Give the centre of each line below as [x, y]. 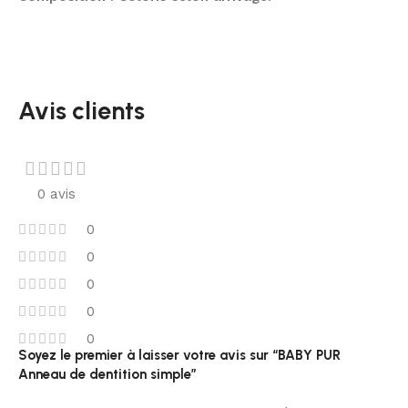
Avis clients [82, 110]
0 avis [56, 194]
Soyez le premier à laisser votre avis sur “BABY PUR [179, 355]
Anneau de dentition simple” [107, 374]
